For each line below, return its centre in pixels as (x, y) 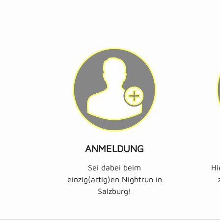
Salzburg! (115, 191)
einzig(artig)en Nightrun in (114, 179)
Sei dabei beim (115, 167)
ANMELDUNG (115, 148)
